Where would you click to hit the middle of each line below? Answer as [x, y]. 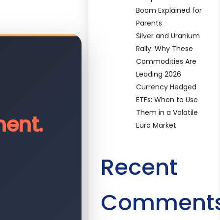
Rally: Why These [165, 48]
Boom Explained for [169, 10]
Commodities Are [166, 61]
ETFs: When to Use [167, 99]
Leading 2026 [159, 74]
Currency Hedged [166, 87]
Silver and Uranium [168, 36]
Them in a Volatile [167, 112]
